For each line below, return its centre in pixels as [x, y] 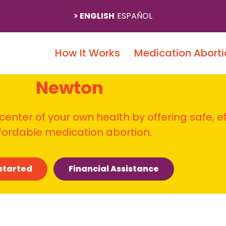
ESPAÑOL [134, 16]
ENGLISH [97, 16]
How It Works [88, 53]
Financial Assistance [114, 168]
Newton [70, 88]
